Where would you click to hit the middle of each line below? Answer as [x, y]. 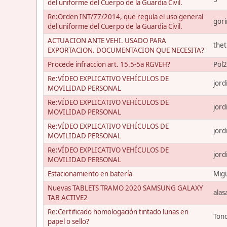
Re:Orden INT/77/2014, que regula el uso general [125, 17]
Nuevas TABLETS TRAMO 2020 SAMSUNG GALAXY [125, 188]
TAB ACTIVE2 [68, 198]
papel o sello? [68, 221]
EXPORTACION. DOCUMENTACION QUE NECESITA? [126, 50]
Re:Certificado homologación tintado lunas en [118, 212]
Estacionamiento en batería [90, 174]
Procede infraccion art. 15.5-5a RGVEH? [109, 64]
